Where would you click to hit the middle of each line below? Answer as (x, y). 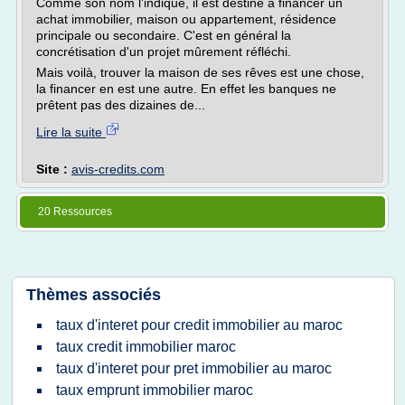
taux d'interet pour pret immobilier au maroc (194, 368)
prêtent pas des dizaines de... (121, 105)
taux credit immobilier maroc (146, 347)
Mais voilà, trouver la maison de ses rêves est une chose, (200, 72)
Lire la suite (71, 132)
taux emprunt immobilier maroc (155, 390)
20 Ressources (75, 212)
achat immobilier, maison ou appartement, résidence (186, 19)
